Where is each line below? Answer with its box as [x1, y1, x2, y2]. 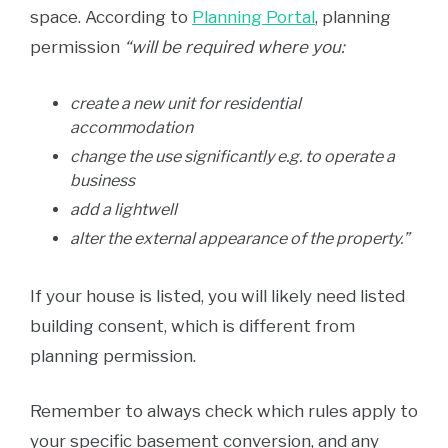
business [70, 171, 135, 190]
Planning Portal [192, 7, 315, 27]
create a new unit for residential [70, 94, 301, 113]
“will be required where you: [124, 37, 345, 57]
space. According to [30, 7, 192, 27]
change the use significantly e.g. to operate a [70, 147, 395, 166]
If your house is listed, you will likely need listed [30, 286, 405, 306]
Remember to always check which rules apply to [30, 401, 418, 421]
